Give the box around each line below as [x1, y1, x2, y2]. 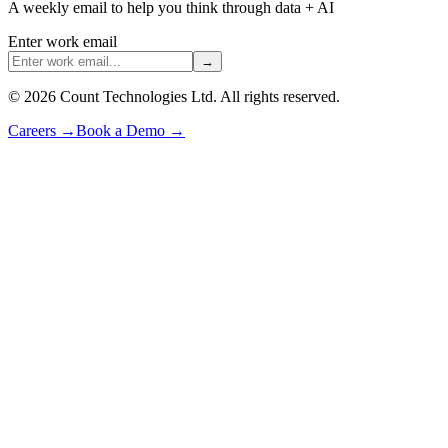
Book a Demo [76, 121, 169, 139]
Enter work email [8, 32, 117, 50]
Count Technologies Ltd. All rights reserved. [56, 87, 340, 105]
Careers [8, 121, 60, 139]
